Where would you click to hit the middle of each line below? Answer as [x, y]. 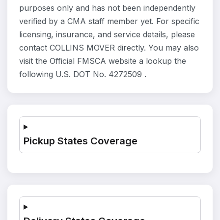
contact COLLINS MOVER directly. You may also [109, 48]
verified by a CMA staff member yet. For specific [109, 21]
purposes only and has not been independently [107, 8]
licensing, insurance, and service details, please [107, 34]
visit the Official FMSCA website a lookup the [103, 61]
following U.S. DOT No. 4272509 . [83, 74]
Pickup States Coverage [81, 141]
